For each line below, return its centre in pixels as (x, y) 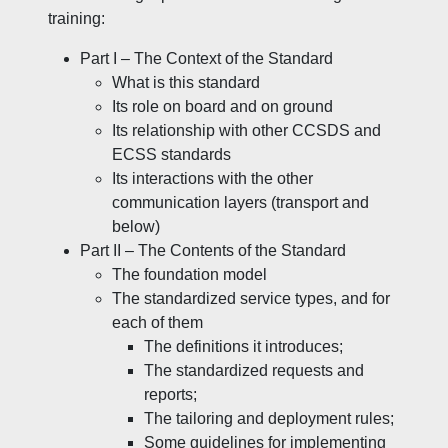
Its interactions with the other (212, 178)
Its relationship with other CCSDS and (246, 130)
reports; (170, 394)
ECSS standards (171, 154)
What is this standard (186, 82)
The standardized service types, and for (251, 298)
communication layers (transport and (240, 202)
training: (76, 18)
